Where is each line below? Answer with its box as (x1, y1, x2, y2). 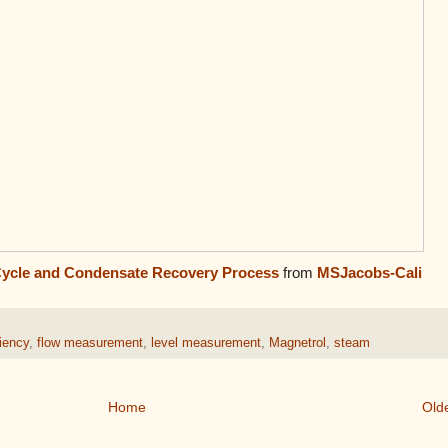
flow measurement (37, 335, 143, 350)
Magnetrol (269, 335, 326, 350)
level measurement (151, 335, 261, 350)
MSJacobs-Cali (317, 263, 422, 281)
